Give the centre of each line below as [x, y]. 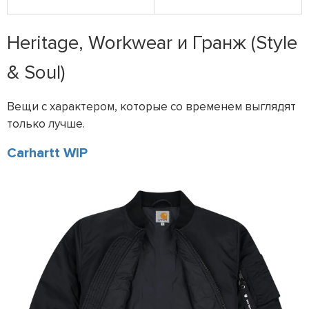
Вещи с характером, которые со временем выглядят [151, 106]
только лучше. [46, 123]
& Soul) [36, 72]
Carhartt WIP [47, 153]
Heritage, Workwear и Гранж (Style [152, 42]
